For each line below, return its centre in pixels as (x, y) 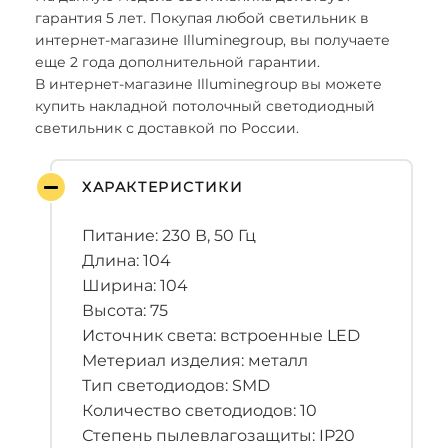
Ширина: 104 (135, 285)
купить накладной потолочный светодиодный (205, 106)
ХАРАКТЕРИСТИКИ (163, 187)
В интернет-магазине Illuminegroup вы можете (208, 84)
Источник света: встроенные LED (221, 335)
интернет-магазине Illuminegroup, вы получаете (212, 40)
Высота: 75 (125, 310)
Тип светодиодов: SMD (176, 385)
